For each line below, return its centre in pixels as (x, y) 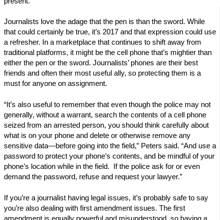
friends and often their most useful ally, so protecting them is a (102, 73)
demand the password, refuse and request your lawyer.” (93, 177)
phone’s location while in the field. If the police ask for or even (102, 167)
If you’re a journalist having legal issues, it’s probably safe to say (106, 198)
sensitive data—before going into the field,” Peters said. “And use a (110, 146)
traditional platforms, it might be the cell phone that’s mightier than (108, 53)
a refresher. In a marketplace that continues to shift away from (103, 42)
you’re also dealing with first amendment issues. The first (95, 208)
